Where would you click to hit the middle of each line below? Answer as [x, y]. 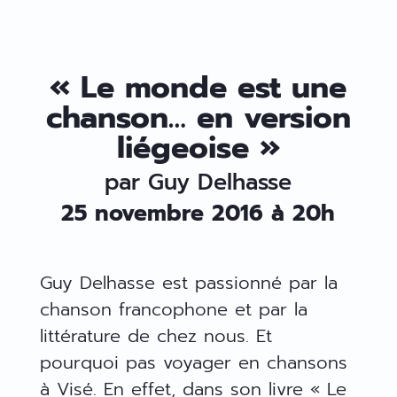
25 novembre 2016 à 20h [198, 213]
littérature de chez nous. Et [156, 335]
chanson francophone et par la [173, 309]
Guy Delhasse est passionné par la [188, 282]
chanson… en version [198, 117]
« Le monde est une [198, 87]
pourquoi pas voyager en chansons [193, 362]
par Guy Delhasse [198, 182]
